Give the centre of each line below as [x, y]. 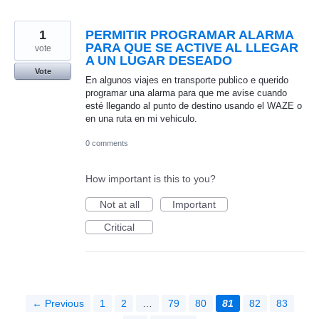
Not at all [119, 204]
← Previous [58, 303]
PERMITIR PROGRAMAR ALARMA [189, 35]
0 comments [107, 143]
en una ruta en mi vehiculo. [141, 118]
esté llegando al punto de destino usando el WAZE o [194, 105]
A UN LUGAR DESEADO [159, 60]
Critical [119, 227]
